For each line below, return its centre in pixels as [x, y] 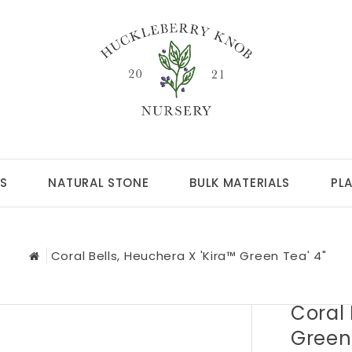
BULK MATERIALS [240, 182]
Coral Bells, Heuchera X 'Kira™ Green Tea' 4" [189, 256]
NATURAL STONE [99, 182]
